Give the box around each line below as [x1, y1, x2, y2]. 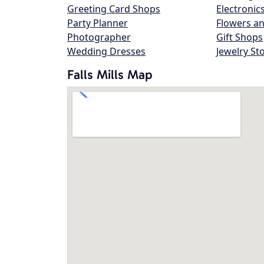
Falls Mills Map [67, 67, 153, 82]
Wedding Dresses [67, 45, 146, 58]
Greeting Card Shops [67, 2, 160, 15]
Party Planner [67, 16, 128, 29]
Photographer [67, 31, 131, 44]
